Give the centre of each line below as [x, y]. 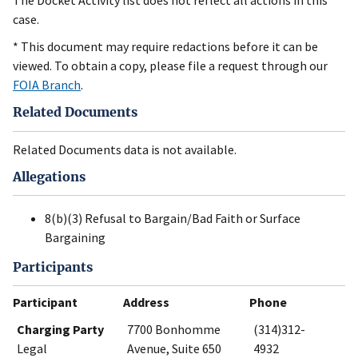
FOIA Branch [47, 85]
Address [146, 302]
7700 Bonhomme [174, 330]
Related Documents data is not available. [125, 149]
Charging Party [60, 330]
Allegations [49, 176]
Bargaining [75, 238]
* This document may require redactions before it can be [165, 47]
